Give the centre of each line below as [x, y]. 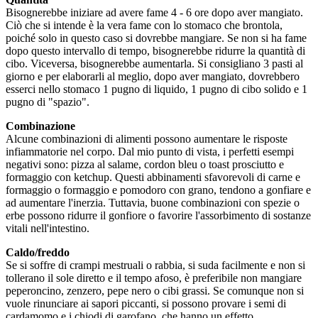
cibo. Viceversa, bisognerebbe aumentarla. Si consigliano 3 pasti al [154, 63]
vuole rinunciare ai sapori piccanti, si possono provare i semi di [146, 303]
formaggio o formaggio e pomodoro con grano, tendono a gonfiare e [158, 190]
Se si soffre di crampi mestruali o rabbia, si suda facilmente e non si [155, 265]
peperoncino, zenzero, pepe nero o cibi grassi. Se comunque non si [155, 290]
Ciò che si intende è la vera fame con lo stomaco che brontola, [144, 25]
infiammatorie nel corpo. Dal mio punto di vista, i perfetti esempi [150, 151]
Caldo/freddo [38, 252]
